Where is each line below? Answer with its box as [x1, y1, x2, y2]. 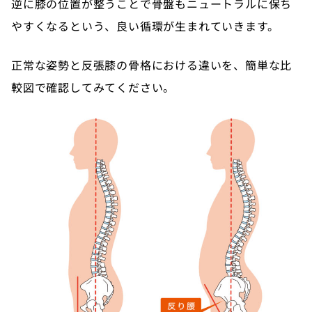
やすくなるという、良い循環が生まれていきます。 [11, 17, 279, 34]
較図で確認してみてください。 [11, 78, 175, 95]
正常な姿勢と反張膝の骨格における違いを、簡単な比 [11, 56, 292, 73]
